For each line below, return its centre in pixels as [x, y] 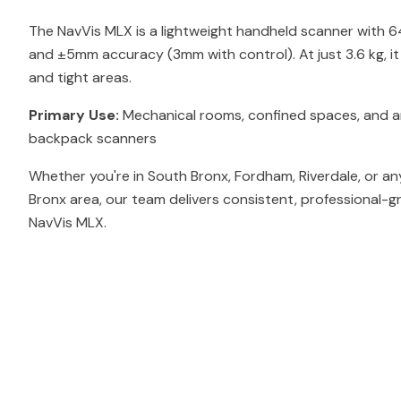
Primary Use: [74, 115]
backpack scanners [93, 138]
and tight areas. [80, 77]
